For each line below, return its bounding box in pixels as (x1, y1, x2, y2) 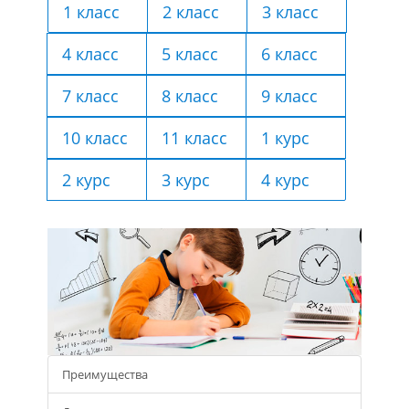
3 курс (162, 168, 211, 191)
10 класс (62, 126, 129, 149)
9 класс (261, 84, 319, 107)
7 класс (62, 84, 120, 107)
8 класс (162, 84, 219, 107)
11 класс (162, 126, 228, 149)
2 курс (62, 168, 111, 191)
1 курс (261, 126, 310, 149)
